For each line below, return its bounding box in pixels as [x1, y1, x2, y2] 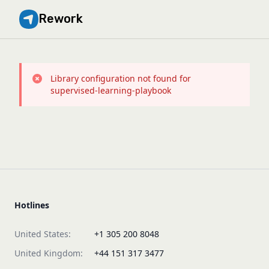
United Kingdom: [14, 247, 83, 259]
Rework [38, 11, 83, 26]
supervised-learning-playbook [50, 85, 171, 96]
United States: [14, 228, 71, 240]
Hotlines [14, 199, 49, 211]
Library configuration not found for [50, 73, 191, 84]
